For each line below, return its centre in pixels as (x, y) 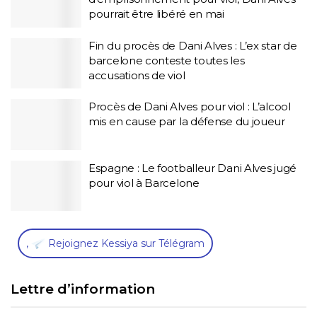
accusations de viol (137, 75)
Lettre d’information (83, 289)
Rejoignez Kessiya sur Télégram (125, 243)
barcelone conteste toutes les (167, 60)
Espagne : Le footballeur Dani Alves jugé (192, 168)
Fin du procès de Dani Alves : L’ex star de (193, 45)
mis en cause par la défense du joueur (187, 121)
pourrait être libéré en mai (156, 14)
